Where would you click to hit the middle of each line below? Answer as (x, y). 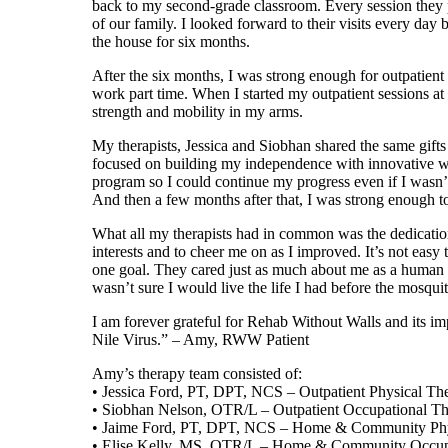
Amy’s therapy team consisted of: (197, 373)
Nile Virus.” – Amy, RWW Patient (200, 339)
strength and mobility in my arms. (197, 111)
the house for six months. (171, 41)
